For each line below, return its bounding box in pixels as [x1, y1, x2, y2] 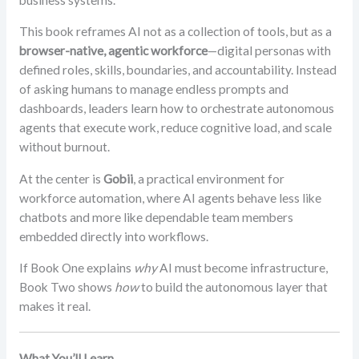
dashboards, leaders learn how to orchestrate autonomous [18, 101, 334, 116]
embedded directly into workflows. [18, 228, 208, 244]
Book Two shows [18, 280, 115, 295]
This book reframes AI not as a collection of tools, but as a [18, 24, 332, 39]
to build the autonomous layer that [138, 280, 328, 295]
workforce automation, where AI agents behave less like [18, 190, 321, 205]
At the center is [18, 171, 103, 186]
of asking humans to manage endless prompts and [18, 82, 288, 97]
